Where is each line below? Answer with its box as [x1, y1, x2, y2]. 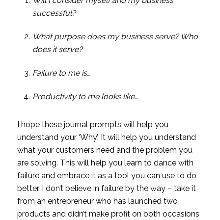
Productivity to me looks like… [32, 91, 138, 101]
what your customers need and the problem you [17, 145, 192, 155]
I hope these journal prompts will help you [17, 119, 168, 129]
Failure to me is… [32, 68, 90, 78]
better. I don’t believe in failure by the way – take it [17, 183, 196, 193]
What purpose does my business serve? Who [32, 31, 198, 41]
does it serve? [32, 44, 82, 54]
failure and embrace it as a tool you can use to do [17, 170, 196, 180]
